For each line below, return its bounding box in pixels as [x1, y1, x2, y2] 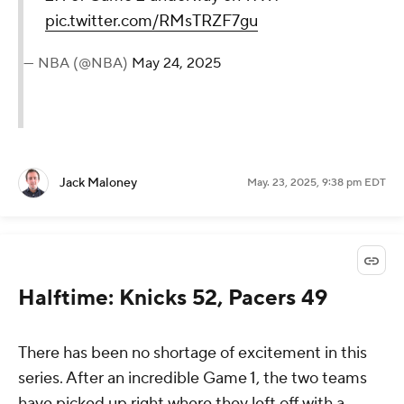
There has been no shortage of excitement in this [18, 342, 367, 363]
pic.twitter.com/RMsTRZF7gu [45, 10, 258, 32]
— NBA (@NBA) [23, 53, 132, 72]
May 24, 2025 [132, 53, 221, 72]
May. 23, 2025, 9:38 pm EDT [247, 175, 386, 189]
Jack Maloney [60, 174, 137, 191]
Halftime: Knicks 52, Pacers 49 [18, 283, 327, 312]
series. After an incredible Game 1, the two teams [18, 367, 367, 389]
